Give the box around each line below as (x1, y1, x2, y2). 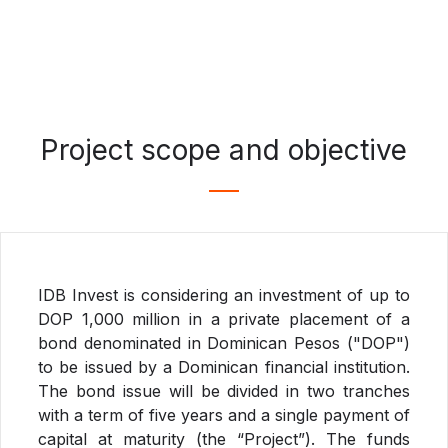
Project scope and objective (41, 133, 407, 167)
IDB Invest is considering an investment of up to (38, 285, 410, 305)
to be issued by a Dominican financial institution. (38, 357, 410, 377)
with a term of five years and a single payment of (38, 405, 410, 425)
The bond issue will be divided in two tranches (38, 381, 410, 401)
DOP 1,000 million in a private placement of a (38, 309, 410, 329)
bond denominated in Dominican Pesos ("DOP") (38, 333, 410, 353)
